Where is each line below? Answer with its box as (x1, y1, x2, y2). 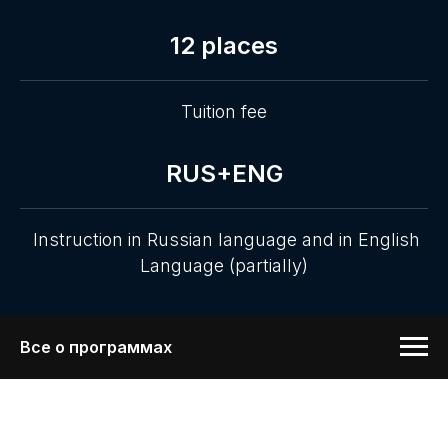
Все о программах (20, 336, 172, 357)
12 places (170, 31, 278, 61)
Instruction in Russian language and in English (28, 229, 420, 251)
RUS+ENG (165, 159, 283, 189)
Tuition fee (181, 101, 267, 123)
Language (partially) (140, 255, 308, 277)
